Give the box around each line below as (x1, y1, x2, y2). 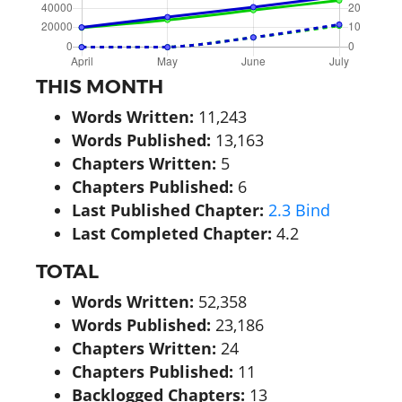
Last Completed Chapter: (72, 222, 272, 244)
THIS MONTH (36, 74, 163, 98)
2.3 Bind (268, 198, 330, 221)
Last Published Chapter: (72, 198, 264, 221)
